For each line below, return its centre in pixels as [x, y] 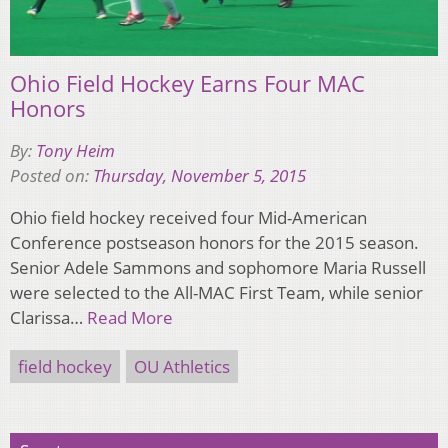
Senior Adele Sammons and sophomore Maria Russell [218, 268]
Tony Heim [75, 151]
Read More [130, 318]
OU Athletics [182, 367]
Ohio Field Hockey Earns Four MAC [187, 83]
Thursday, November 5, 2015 [199, 176]
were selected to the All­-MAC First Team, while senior [216, 293]
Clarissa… [48, 318]
